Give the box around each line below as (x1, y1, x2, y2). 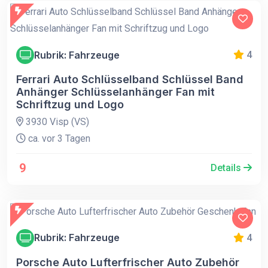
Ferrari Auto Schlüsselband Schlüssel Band (16, 73, 243, 86)
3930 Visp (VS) (23, 116, 89, 127)
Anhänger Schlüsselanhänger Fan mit (16, 86, 215, 98)
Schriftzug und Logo (16, 98, 124, 111)
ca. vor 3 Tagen (26, 133, 90, 144)
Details (211, 162, 243, 173)
